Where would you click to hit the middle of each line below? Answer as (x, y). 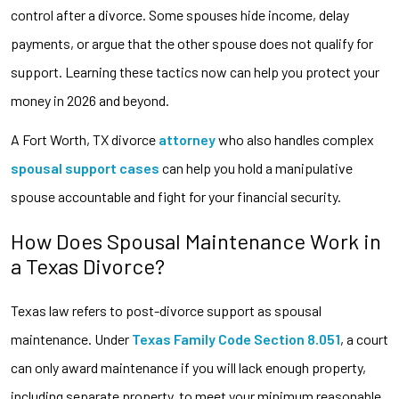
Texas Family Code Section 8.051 (236, 338)
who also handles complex (295, 139)
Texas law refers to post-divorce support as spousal (166, 310)
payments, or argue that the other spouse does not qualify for (192, 43)
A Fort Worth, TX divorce (85, 139)
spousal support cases (85, 167)
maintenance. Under (71, 338)
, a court (364, 338)
